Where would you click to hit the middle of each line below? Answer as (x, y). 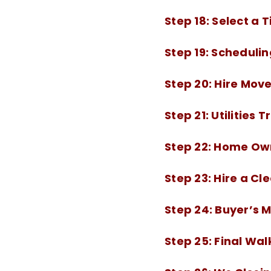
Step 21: (188, 115)
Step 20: (190, 84)
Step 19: (188, 52)
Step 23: (189, 178)
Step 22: (189, 147)
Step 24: (190, 210)
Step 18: (188, 21)
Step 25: (190, 241)
